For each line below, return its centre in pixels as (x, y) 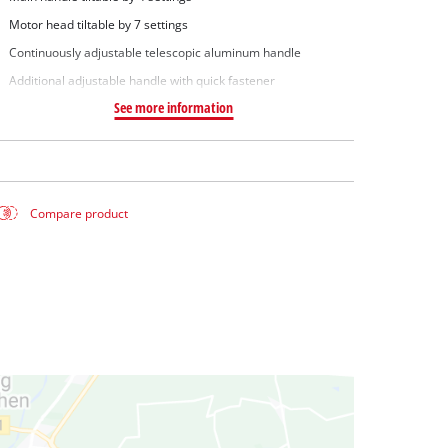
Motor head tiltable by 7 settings (98, 25)
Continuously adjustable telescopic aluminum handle (154, 52)
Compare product (79, 213)
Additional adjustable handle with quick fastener (141, 80)
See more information (174, 107)
